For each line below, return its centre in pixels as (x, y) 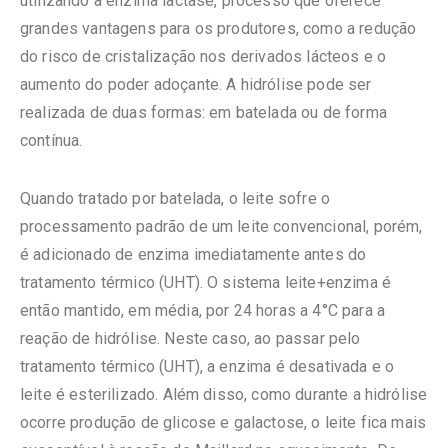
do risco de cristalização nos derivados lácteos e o (203, 56)
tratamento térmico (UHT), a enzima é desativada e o (207, 366)
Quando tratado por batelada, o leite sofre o (175, 198)
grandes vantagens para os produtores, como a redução (218, 28)
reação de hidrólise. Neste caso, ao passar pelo (190, 338)
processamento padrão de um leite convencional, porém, (221, 226)
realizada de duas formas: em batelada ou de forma (203, 112)
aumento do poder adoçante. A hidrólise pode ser (196, 84)
